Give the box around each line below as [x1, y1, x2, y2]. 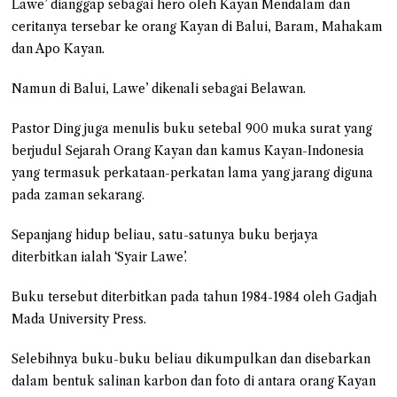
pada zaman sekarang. [12, 186, 145, 203]
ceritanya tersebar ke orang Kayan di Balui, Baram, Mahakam [12, 18, 384, 35]
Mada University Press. [12, 310, 147, 327]
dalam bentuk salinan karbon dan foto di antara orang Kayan [12, 372, 377, 389]
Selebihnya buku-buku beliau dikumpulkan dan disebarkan [12, 350, 371, 367]
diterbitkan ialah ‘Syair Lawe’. [12, 248, 188, 265]
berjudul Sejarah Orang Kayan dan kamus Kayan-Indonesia [12, 142, 365, 159]
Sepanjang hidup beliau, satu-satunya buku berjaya [12, 226, 319, 243]
